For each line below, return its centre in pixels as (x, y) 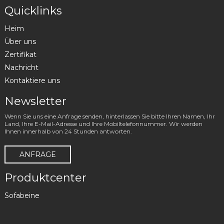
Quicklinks (33, 11)
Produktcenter (45, 178)
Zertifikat (20, 55)
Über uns (20, 42)
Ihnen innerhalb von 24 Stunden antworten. (68, 131)
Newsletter (35, 101)
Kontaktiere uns (32, 81)
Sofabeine (22, 196)
